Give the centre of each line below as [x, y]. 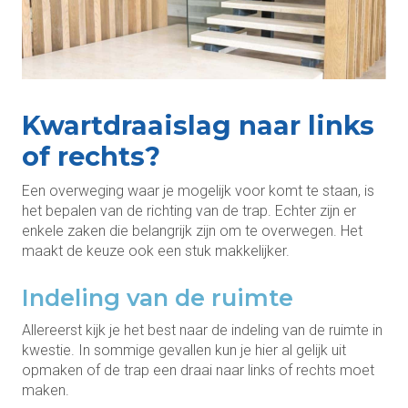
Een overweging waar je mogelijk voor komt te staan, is [198, 190]
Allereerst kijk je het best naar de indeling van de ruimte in [202, 330]
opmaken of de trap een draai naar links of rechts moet [198, 370]
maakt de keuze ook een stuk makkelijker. [156, 250]
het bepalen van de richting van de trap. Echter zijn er [189, 210]
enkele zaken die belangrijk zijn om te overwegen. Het [192, 230]
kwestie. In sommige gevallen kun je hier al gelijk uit [184, 350]
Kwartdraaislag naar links [198, 125]
